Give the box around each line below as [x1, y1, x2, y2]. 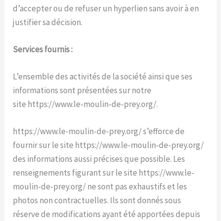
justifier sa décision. [13, 16, 83, 28]
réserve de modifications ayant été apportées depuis [13, 209, 201, 220]
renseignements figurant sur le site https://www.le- [13, 167, 195, 179]
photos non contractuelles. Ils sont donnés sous [13, 195, 182, 206]
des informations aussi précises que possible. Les [13, 153, 185, 165]
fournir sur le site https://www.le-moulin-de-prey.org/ [13, 140, 204, 151]
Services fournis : [13, 43, 73, 55]
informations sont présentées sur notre [13, 84, 152, 96]
